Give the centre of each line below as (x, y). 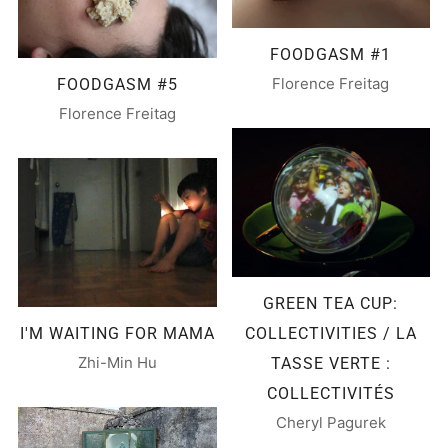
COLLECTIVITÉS (330, 393)
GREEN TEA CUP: (331, 303)
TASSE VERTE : (330, 363)
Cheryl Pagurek (330, 422)
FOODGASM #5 (117, 84)
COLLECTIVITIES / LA (330, 333)
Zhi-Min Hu (117, 362)
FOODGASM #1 (331, 54)
